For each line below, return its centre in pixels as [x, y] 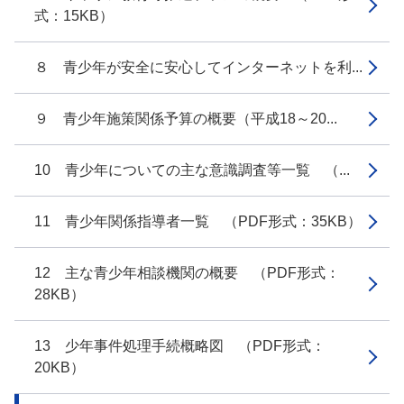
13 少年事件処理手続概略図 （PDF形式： [180, 346]
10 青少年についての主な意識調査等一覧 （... [192, 170]
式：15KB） [74, 16]
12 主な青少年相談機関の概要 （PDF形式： [187, 273]
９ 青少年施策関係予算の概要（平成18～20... [186, 119]
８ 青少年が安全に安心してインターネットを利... [198, 67]
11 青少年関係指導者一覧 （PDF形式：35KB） [198, 221]
